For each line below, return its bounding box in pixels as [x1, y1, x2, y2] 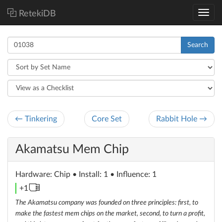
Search [187, 42, 208, 49]
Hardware [15, 170, 50, 178]
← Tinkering [15, 115, 57, 123]
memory [40, 184, 68, 192]
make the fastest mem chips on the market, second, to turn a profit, [15, 210, 205, 217]
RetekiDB [19, 9, 56, 18]
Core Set [91, 115, 122, 123]
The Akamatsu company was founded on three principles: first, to [15, 199, 198, 206]
